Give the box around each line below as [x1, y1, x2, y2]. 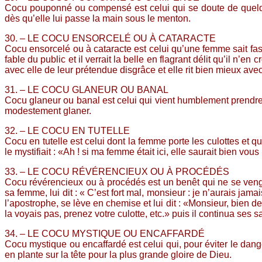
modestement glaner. [5, 105, 91, 116]
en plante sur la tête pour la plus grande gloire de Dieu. [5, 249, 232, 260]
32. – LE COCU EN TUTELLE [5, 125, 130, 136]
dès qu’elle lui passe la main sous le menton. [5, 13, 191, 23]
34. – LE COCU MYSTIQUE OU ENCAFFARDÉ [5, 228, 205, 239]
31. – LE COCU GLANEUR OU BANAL [5, 84, 168, 95]
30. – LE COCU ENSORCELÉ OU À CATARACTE [5, 33, 216, 43]
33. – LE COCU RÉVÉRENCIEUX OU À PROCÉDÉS [5, 166, 229, 177]
